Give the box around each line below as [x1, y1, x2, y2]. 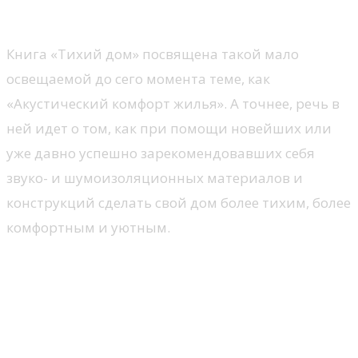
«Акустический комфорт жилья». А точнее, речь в [6, 93, 340, 113]
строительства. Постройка [6, 279, 294, 307]
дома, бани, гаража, [6, 304, 225, 332]
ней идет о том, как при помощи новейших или [6, 118, 332, 137]
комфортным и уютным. [6, 217, 170, 237]
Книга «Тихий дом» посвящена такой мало [6, 44, 299, 63]
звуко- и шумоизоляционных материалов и [6, 168, 303, 187]
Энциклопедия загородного [6, 254, 309, 282]
